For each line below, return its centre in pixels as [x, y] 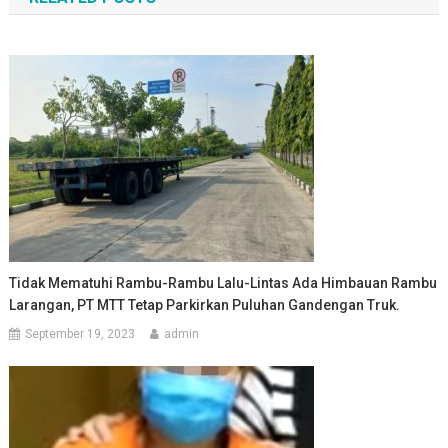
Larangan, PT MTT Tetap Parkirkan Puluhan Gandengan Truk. [205, 305]
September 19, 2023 [80, 334]
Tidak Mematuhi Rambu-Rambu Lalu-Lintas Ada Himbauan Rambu [223, 283]
